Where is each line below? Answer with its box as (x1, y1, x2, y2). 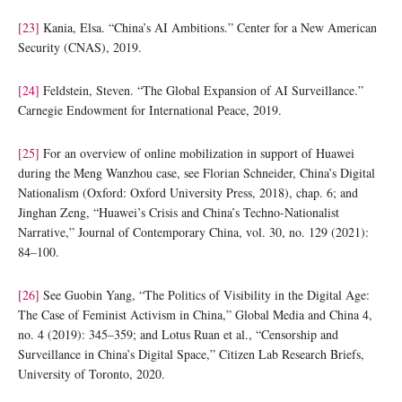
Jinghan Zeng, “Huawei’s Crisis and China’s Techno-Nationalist (18, 203, 339, 221)
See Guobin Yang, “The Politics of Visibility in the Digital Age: (39, 285, 370, 303)
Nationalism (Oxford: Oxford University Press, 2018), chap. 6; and (18, 183, 358, 201)
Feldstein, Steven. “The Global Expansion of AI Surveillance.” (39, 81, 363, 99)
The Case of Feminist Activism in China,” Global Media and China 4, (18, 305, 372, 323)
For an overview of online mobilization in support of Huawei (39, 144, 354, 162)
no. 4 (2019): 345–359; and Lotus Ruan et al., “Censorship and (18, 325, 338, 343)
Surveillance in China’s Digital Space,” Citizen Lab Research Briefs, (18, 345, 364, 363)
